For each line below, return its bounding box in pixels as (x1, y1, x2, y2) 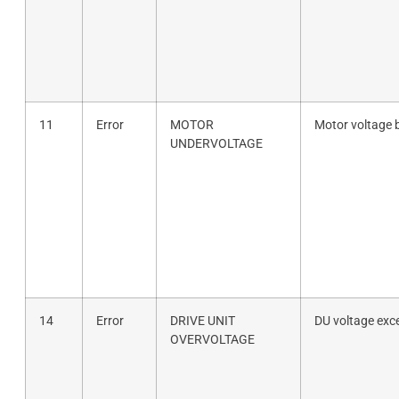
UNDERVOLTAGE (169, 135, 263, 151)
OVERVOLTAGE (169, 331, 255, 347)
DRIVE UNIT (169, 313, 235, 329)
